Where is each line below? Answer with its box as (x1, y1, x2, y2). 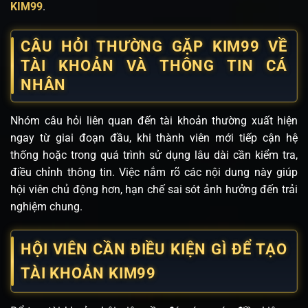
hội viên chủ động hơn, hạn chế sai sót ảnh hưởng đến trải (10, 182, 298, 196)
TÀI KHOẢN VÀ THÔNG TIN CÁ (21, 56, 287, 74)
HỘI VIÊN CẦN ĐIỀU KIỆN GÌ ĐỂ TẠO (21, 240, 287, 258)
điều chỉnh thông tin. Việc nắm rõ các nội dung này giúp (10, 165, 298, 179)
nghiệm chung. (10, 199, 82, 213)
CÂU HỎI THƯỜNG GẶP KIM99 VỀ (21, 37, 287, 55)
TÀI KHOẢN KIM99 (21, 264, 156, 282)
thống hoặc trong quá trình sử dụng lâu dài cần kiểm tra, (10, 148, 298, 162)
